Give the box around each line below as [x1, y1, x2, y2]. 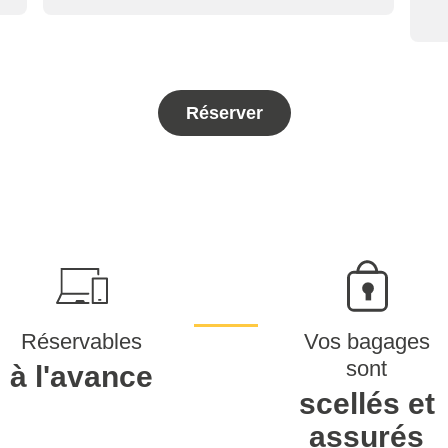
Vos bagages [303, 329, 430, 354]
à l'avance [10, 360, 153, 393]
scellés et [298, 387, 435, 420]
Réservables [21, 329, 142, 354]
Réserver [185, 103, 263, 123]
